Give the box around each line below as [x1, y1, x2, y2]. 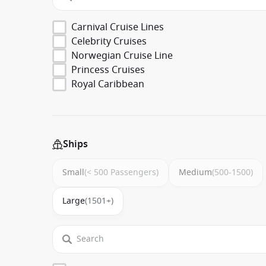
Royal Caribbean [71, 77, 144, 91]
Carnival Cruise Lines [71, 20, 164, 34]
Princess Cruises [71, 62, 145, 77]
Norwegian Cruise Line [71, 48, 173, 63]
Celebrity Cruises [71, 34, 147, 49]
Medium [179, 166, 212, 179]
